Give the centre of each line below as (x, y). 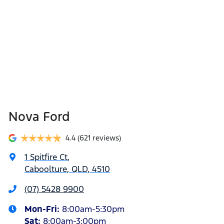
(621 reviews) (99, 138)
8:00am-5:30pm (93, 209)
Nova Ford (39, 117)
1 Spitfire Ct (46, 157)
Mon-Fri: (43, 209)
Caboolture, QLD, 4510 (67, 169)
